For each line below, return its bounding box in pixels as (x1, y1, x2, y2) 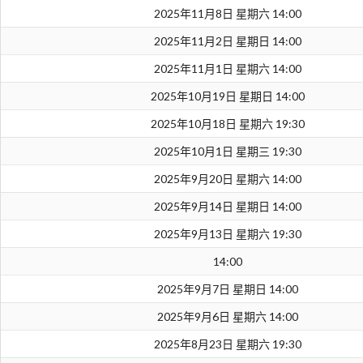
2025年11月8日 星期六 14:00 (153, 6, 301, 21)
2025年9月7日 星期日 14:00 (156, 282, 298, 297)
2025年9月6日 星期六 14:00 (156, 310, 298, 324)
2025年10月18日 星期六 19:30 (150, 117, 305, 131)
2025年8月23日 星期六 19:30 (153, 337, 301, 352)
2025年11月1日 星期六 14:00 (153, 62, 301, 76)
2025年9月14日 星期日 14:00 (153, 199, 301, 214)
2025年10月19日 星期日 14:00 (150, 89, 305, 104)
